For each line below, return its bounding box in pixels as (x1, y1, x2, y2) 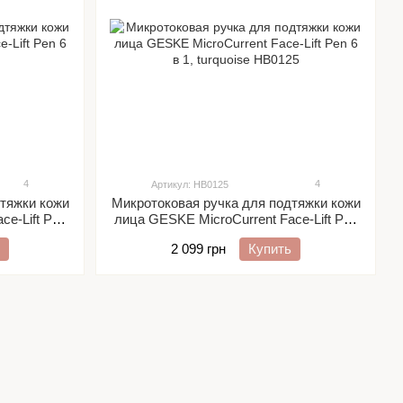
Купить (248, 241, 291, 256)
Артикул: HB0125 (151, 179, 228, 190)
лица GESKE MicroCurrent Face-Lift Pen (113, 211, 358, 227)
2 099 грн (171, 241, 226, 256)
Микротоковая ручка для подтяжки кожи (111, 195, 361, 210)
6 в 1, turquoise (191, 228, 281, 243)
